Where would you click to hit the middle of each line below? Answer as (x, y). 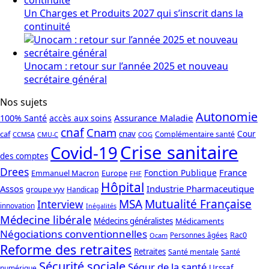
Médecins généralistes (133, 221)
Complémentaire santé (195, 134)
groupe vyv (45, 189)
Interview (60, 204)
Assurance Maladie (154, 117)
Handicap (83, 189)
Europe (114, 173)
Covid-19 (84, 153)
